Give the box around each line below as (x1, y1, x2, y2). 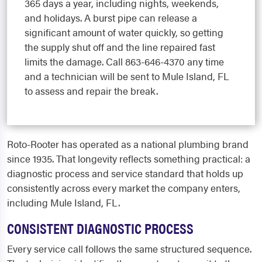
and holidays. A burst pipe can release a (25, 10, 197, 25)
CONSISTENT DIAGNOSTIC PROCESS (7, 217, 194, 238)
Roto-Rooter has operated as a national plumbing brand (7, 136, 249, 151)
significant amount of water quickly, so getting (25, 25, 223, 39)
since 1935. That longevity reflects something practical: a (7, 151, 250, 166)
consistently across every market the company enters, (7, 180, 240, 195)
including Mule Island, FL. (7, 195, 120, 209)
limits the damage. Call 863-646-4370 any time (25, 54, 224, 68)
